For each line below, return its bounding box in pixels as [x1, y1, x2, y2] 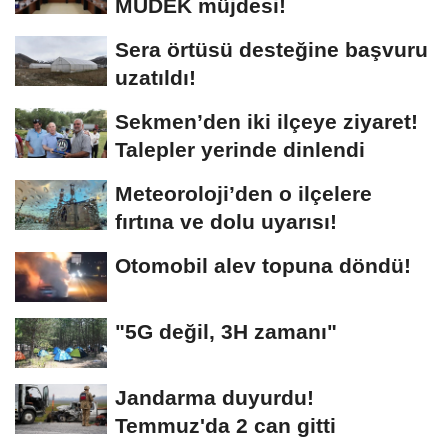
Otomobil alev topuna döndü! [115, 254, 411, 278]
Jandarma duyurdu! [115, 386, 314, 410]
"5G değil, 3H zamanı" [115, 320, 337, 344]
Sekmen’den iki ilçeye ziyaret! [115, 110, 418, 134]
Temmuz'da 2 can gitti [115, 414, 336, 438]
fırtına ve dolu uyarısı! [115, 210, 337, 234]
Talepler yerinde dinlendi [115, 138, 365, 162]
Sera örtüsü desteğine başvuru [115, 38, 428, 62]
